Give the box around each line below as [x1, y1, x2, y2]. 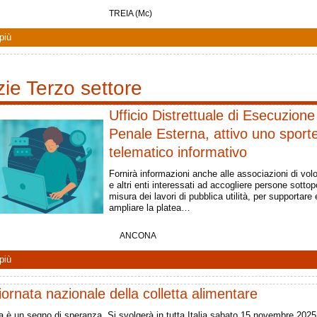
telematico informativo [109, 144, 247, 160]
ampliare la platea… [109, 202, 190, 213]
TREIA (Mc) [109, 8, 152, 18]
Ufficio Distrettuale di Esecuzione [109, 107, 315, 123]
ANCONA [120, 230, 156, 241]
